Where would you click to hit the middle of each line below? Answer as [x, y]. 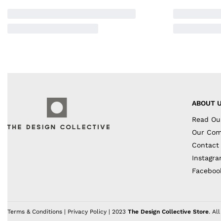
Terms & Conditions [35, 212]
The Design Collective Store [168, 212]
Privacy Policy [87, 212]
